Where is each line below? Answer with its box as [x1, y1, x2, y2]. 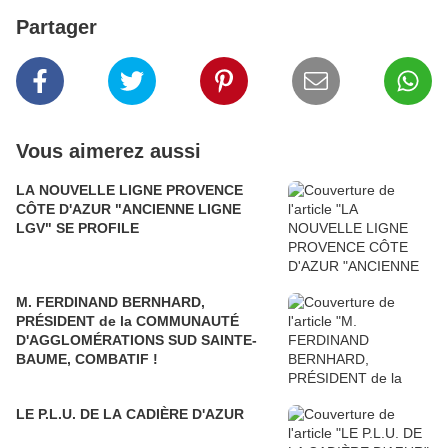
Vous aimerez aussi [16, 139, 201, 162]
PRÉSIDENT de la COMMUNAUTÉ [16, 312, 239, 329]
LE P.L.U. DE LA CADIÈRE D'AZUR [16, 405, 244, 422]
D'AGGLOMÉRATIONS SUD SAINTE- [16, 331, 257, 348]
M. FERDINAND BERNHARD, [16, 293, 205, 310]
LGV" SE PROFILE [16, 219, 139, 236]
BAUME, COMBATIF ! [16, 350, 158, 367]
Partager [16, 15, 97, 38]
